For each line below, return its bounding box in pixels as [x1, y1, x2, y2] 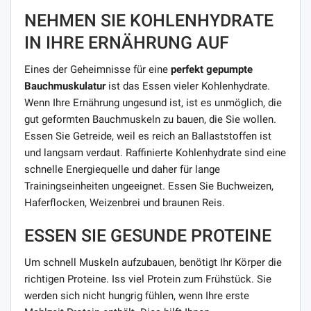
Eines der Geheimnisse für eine [24, 62, 171, 76]
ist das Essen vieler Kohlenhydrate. [106, 79, 270, 92]
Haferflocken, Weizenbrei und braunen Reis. [24, 196, 225, 209]
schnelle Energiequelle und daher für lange [24, 162, 220, 176]
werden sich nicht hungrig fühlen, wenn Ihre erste [24, 289, 249, 302]
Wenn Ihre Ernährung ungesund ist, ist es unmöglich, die [24, 96, 282, 109]
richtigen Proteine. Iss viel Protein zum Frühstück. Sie [24, 272, 271, 285]
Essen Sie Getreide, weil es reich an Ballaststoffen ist [24, 129, 271, 142]
